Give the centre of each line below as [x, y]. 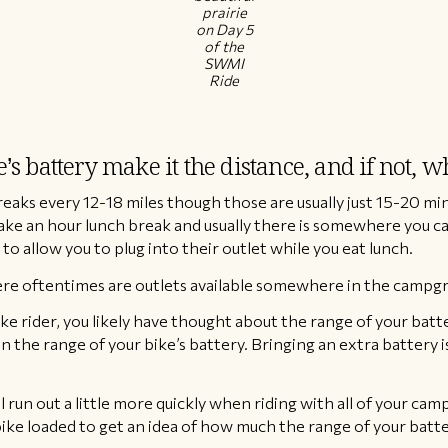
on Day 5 [224, 28]
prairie [224, 11]
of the [224, 45]
